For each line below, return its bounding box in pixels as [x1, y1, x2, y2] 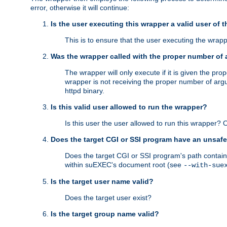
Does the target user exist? [65, 194, 152, 202]
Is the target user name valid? [51, 177, 154, 186]
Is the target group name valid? [51, 210, 159, 218]
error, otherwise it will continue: [30, 4, 129, 12]
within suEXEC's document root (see [65, 161, 183, 169]
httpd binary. [65, 87, 104, 95]
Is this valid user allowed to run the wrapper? [51, 103, 207, 111]
